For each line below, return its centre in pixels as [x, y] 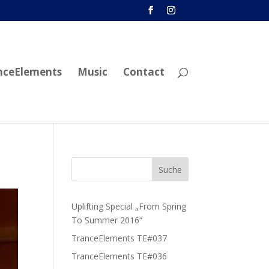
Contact [144, 72]
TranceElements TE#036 [119, 256]
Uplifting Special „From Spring [129, 206]
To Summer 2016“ [107, 220]
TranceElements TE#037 [119, 238]
